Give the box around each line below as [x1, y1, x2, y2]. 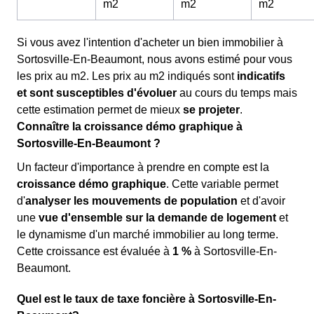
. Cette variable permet [166, 178, 278, 190]
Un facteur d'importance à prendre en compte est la [17, 161, 269, 173]
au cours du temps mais [177, 87, 297, 99]
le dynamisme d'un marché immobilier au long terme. [17, 228, 278, 240]
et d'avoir [238, 195, 285, 207]
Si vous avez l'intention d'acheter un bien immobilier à [17, 36, 283, 48]
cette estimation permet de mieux [17, 104, 183, 116]
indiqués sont [165, 70, 237, 82]
